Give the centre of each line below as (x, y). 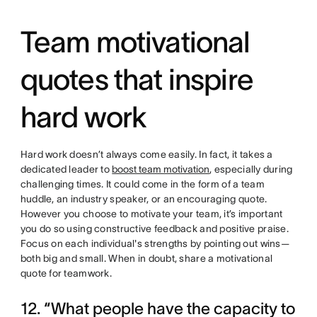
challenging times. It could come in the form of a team (142, 184)
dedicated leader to (66, 169)
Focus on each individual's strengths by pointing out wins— (155, 243)
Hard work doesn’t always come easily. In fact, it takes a (146, 154)
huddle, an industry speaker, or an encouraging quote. (144, 199)
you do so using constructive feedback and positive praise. (154, 229)
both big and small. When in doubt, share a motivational (146, 258)
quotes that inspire (137, 79)
